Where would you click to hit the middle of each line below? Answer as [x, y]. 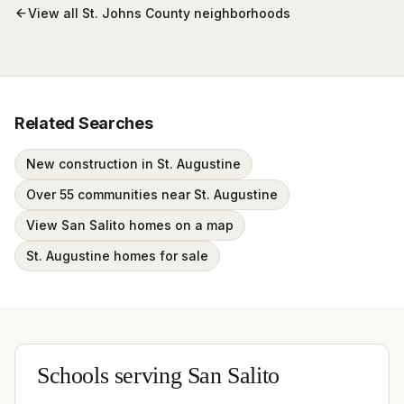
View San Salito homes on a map [130, 225]
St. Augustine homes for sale [117, 256]
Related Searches [84, 123]
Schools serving [112, 378]
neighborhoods [240, 13]
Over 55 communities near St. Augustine [152, 194]
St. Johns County [136, 13]
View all [55, 13]
